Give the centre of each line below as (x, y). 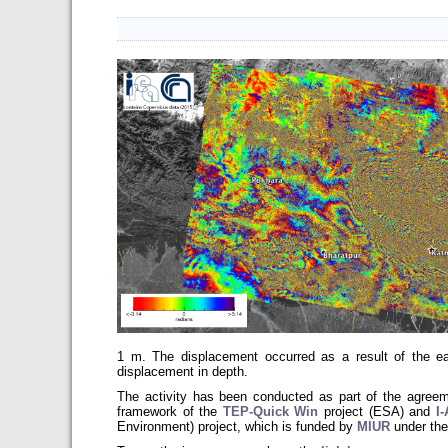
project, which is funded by (278, 426)
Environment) (158, 426)
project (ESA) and (377, 411)
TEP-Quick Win (270, 411)
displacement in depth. (183, 371)
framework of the (170, 411)
